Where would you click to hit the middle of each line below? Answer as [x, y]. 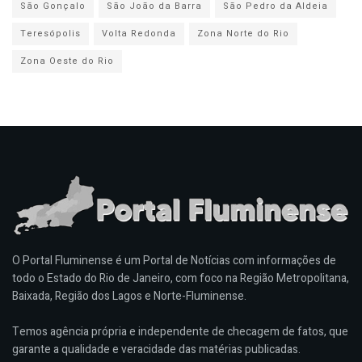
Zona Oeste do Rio [67, 61]
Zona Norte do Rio [243, 33]
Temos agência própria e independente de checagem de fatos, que [180, 332]
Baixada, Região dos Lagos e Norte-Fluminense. [129, 297]
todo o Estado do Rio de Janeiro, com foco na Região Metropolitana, [181, 279]
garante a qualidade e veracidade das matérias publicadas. [156, 350]
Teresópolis [51, 33]
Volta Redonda [139, 33]
